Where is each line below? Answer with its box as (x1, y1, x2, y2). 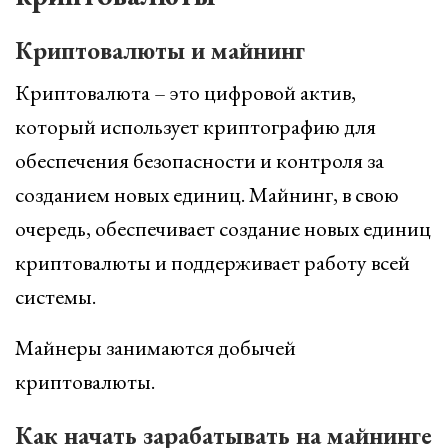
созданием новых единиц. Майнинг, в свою (15, 180, 399, 209)
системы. (15, 282, 96, 311)
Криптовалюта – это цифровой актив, (15, 78, 356, 107)
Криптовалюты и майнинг (15, 34, 305, 66)
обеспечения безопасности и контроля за (15, 146, 384, 175)
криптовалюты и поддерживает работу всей (15, 248, 410, 277)
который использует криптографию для (15, 112, 376, 141)
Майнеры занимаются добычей (15, 333, 296, 362)
